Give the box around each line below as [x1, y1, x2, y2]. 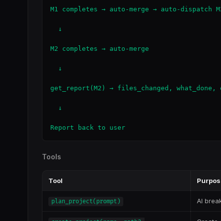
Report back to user [50, 124, 125, 131]
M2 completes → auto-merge [50, 45, 149, 52]
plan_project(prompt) [51, 198, 120, 205]
